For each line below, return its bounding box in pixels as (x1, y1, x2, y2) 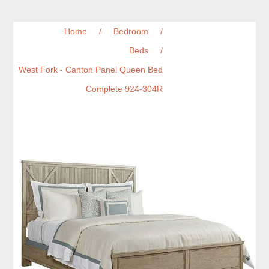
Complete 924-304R (86, 84, 163, 94)
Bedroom (113, 26, 149, 36)
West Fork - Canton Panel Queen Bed (19, 65, 163, 74)
